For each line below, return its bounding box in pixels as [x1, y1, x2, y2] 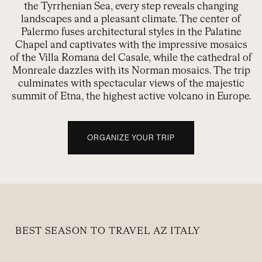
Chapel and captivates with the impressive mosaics [15, 40, 247, 50]
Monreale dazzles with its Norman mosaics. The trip [12, 65, 250, 76]
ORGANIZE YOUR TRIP [87, 133, 175, 142]
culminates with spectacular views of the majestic [18, 78, 244, 89]
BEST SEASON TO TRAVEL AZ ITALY [15, 226, 201, 236]
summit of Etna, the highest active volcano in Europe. [11, 91, 251, 102]
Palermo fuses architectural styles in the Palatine [20, 27, 242, 37]
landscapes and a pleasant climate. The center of [21, 14, 241, 25]
